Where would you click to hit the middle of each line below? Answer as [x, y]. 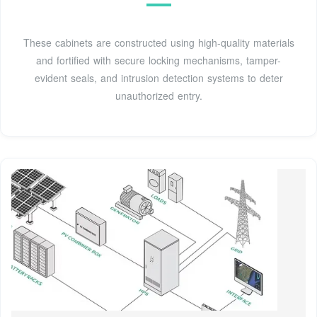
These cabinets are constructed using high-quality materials [158, 43]
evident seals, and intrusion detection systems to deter [158, 78]
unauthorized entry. [158, 96]
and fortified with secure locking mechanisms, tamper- [158, 60]
